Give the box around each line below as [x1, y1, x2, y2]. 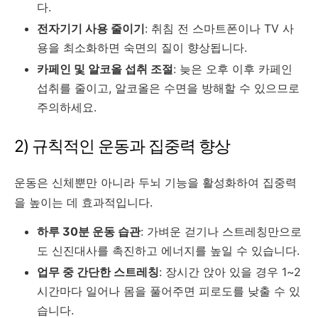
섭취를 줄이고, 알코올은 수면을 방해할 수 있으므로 [37, 80, 300, 95]
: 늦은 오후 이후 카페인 [173, 61, 292, 76]
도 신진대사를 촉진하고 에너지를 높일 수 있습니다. [37, 243, 300, 258]
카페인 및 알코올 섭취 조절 [37, 61, 173, 76]
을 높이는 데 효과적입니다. [14, 194, 153, 209]
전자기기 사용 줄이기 [37, 21, 145, 35]
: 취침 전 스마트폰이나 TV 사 [145, 21, 294, 35]
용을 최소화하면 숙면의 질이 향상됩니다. [37, 40, 247, 55]
